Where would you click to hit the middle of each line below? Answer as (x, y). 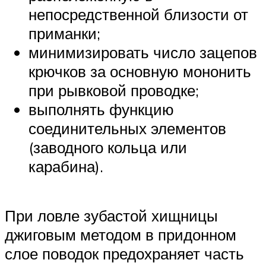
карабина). (66, 166)
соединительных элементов (127, 128)
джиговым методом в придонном (121, 235)
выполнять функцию (101, 109)
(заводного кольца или (108, 147)
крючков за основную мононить (140, 71)
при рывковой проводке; (114, 90)
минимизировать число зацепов (143, 52)
